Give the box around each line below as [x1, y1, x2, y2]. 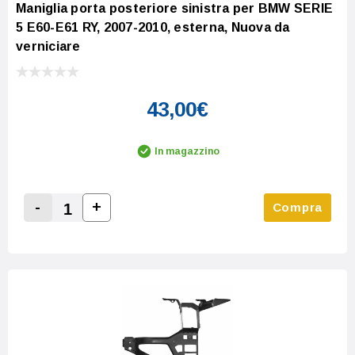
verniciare [16, 40, 81, 54]
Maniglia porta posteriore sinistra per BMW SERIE [16, 2, 333, 16]
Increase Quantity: [90, 219, 210, 233]
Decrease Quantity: [32, 219, 157, 234]
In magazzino [155, 146, 219, 158]
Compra [272, 200, 323, 215]
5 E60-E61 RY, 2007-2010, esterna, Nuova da [16, 21, 290, 35]
